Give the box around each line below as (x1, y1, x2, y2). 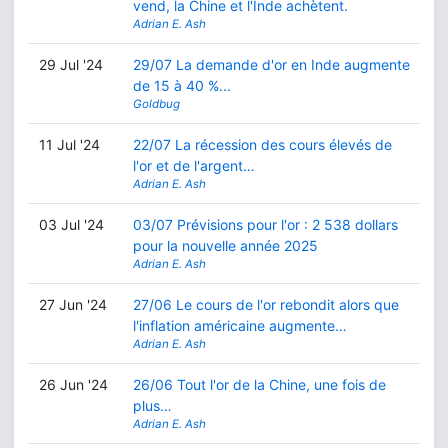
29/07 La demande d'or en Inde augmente (132, 56, 410, 73)
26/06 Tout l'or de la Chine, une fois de (132, 376, 386, 393)
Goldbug (132, 97, 180, 111)
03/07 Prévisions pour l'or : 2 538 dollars (132, 216, 398, 233)
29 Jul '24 (38, 56, 103, 73)
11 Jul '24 (38, 136, 100, 153)
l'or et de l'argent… (132, 157, 255, 174)
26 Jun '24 (38, 376, 108, 393)
